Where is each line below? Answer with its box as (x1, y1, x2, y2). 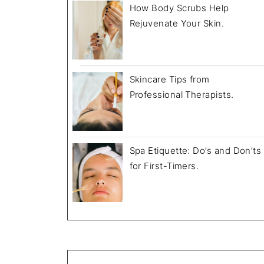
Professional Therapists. (129, 89, 234, 101)
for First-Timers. (129, 160, 199, 172)
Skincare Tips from (129, 74, 210, 85)
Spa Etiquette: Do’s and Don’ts (129, 145, 262, 157)
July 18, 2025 (129, 32, 186, 44)
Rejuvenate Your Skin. (129, 18, 225, 29)
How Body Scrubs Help (129, 2, 229, 14)
